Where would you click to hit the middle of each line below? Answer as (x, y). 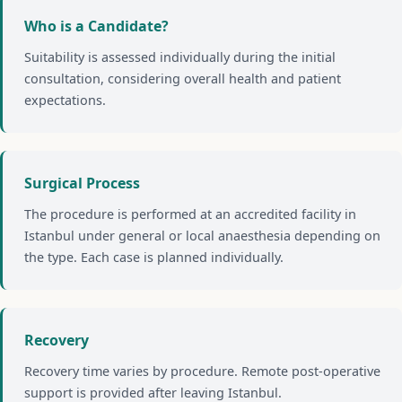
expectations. (65, 100)
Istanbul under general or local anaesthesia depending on (202, 235)
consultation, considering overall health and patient (183, 78)
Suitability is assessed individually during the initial (180, 57)
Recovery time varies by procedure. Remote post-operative (202, 371)
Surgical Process (82, 183)
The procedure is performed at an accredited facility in (190, 214)
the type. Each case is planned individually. (154, 257)
